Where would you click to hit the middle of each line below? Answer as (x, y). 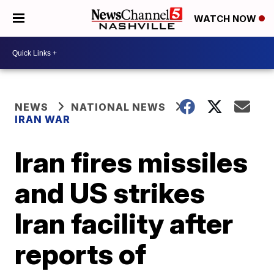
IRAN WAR (43, 119)
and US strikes (110, 193)
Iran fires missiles (131, 162)
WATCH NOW (226, 19)
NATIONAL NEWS (119, 107)
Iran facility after (124, 223)
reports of (81, 254)
